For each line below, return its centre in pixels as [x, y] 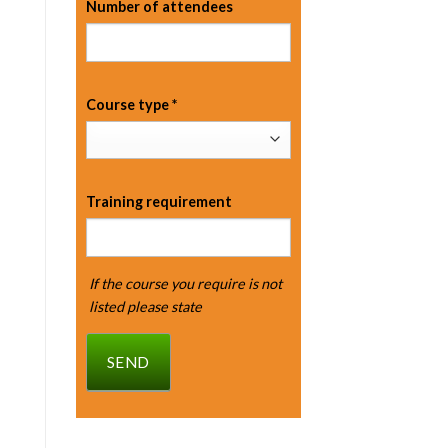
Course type [129, 104]
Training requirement [159, 201]
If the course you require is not [185, 284]
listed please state [145, 307]
